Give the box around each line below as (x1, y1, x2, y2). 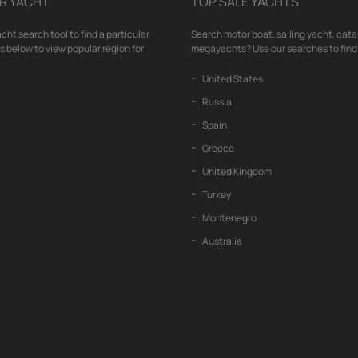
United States (201, 72, 263, 86)
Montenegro (201, 211, 257, 225)
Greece (201, 141, 234, 155)
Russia (201, 95, 232, 109)
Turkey (201, 188, 231, 201)
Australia (201, 234, 242, 248)
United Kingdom (201, 165, 272, 178)
